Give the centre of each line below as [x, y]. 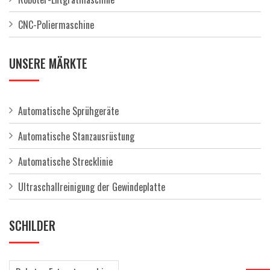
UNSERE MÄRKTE [48, 63]
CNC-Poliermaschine [56, 25]
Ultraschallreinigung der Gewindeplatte [92, 187]
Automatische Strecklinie [65, 162]
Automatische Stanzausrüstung [76, 136]
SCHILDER [32, 225]
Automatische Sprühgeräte [68, 111]
